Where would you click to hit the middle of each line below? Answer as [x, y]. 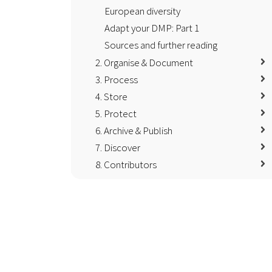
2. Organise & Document [144, 63]
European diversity [142, 11]
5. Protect [116, 114]
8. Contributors [126, 165]
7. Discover [118, 148]
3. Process [117, 80]
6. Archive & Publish [134, 131]
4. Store [111, 97]
